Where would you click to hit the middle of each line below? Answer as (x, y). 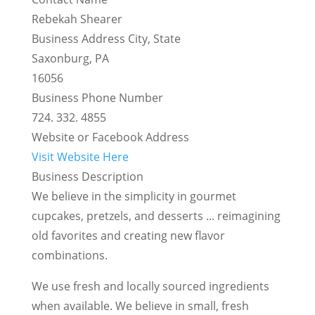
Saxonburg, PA (70, 59)
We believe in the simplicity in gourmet (134, 197)
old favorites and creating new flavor (128, 236)
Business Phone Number (97, 98)
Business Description (87, 177)
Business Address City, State (106, 39)
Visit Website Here (80, 157)
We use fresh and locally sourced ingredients (150, 287)
